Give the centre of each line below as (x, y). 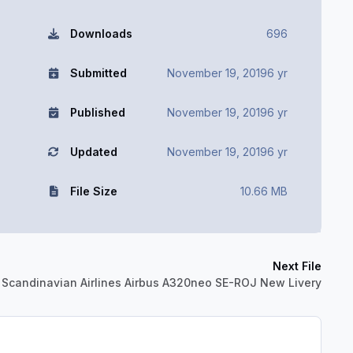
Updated (93, 151)
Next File (297, 266)
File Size (93, 191)
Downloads (101, 33)
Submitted (98, 72)
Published (97, 112)
